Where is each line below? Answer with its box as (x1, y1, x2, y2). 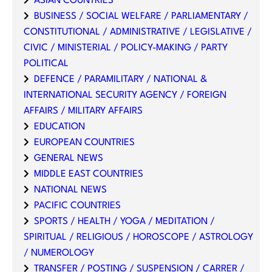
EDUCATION (33, 121, 85, 132)
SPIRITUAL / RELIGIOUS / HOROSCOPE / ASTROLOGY (23, 232, 253, 242)
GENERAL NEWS (33, 153, 103, 163)
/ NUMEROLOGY (23, 248, 94, 258)
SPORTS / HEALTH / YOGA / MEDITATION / (33, 216, 215, 226)
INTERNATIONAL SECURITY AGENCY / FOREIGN (23, 90, 226, 100)
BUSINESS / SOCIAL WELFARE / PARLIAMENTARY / (33, 11, 248, 21)
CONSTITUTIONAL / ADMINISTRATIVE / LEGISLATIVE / (23, 27, 252, 37)
